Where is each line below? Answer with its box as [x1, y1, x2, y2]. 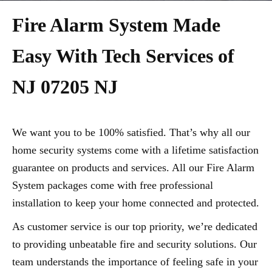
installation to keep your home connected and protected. [12, 197, 259, 209]
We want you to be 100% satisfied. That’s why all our [12, 126, 250, 138]
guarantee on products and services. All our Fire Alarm [12, 161, 254, 174]
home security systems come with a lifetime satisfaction [12, 144, 259, 156]
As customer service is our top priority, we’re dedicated [12, 220, 257, 233]
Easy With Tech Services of [12, 45, 234, 67]
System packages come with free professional [12, 179, 213, 191]
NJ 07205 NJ [12, 76, 118, 98]
